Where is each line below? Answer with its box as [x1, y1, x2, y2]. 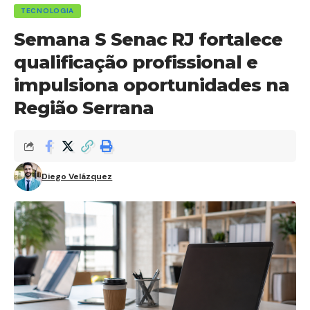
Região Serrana [14, 97, 154, 120]
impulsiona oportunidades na [14, 74, 289, 97]
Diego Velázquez [42, 171, 113, 183]
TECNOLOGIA [21, 6, 74, 16]
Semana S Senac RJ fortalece [14, 28, 282, 51]
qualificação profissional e [14, 51, 257, 74]
